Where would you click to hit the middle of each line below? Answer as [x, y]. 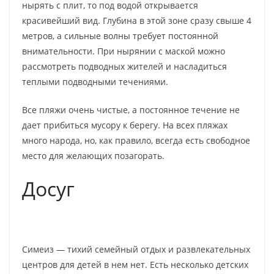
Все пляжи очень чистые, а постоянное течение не [131, 110]
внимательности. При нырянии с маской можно [124, 51]
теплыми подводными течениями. [95, 82]
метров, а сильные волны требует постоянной [120, 36]
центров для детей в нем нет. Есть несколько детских [135, 265]
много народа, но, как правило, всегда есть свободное [136, 141]
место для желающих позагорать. [93, 156]
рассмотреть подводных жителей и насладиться [124, 67]
